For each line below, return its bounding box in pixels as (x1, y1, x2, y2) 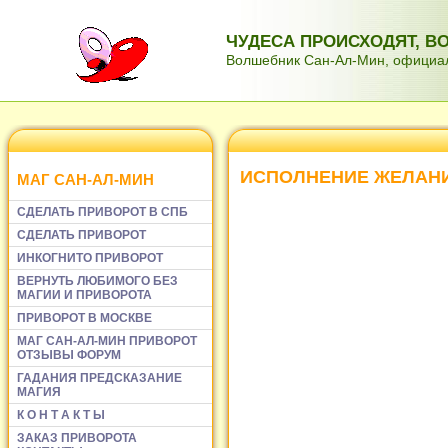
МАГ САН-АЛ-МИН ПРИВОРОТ (17, 333, 197, 348)
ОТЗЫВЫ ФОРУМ (17, 347, 121, 362)
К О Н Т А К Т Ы (17, 407, 105, 422)
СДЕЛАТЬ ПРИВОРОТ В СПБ (17, 204, 188, 219)
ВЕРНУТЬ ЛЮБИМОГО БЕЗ (17, 273, 178, 288)
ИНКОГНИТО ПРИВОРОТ (17, 250, 163, 265)
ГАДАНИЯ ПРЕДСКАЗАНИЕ (17, 370, 182, 385)
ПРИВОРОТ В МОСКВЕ (17, 310, 152, 325)
